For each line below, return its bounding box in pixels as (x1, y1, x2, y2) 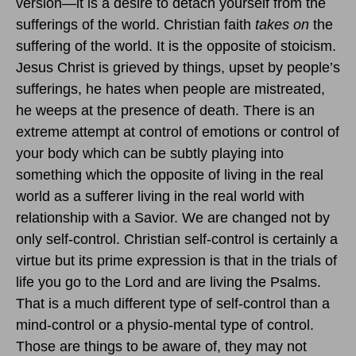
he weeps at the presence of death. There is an (16, 103, 315, 119)
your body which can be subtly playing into (16, 145, 284, 162)
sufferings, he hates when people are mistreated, (16, 81, 325, 98)
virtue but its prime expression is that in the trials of (16, 253, 337, 269)
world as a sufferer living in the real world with (16, 188, 304, 205)
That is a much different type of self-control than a (16, 296, 330, 312)
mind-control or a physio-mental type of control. (16, 317, 314, 334)
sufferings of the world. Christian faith (16, 17, 255, 33)
